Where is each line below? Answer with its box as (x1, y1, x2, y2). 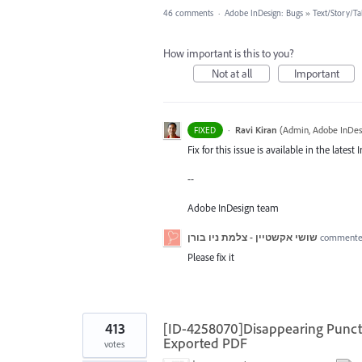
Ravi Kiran (234, 123, 277, 136)
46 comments (163, 6, 213, 19)
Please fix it (187, 250, 234, 264)
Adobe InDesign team (187, 201, 279, 215)
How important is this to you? (163, 45, 294, 61)
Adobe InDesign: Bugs (225, 6, 303, 19)
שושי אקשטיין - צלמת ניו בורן (187, 231, 318, 244)
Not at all (211, 65, 252, 81)
